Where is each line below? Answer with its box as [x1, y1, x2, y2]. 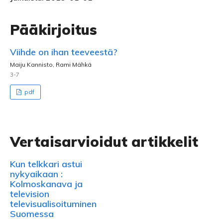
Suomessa [10, 208, 54, 220]
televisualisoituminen [10, 198, 97, 210]
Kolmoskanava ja [10, 178, 83, 190]
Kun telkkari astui [10, 158, 82, 170]
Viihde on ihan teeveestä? [10, 46, 117, 58]
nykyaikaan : [10, 168, 63, 180]
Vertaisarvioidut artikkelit [10, 133, 198, 150]
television [10, 188, 49, 200]
